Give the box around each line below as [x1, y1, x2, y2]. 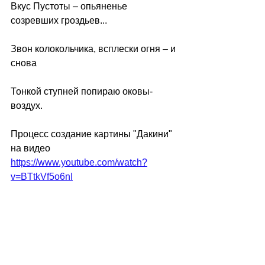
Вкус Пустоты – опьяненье [11, 1, 130, 11]
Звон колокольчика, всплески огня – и [11, 44, 178, 54]
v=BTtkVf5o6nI [11, 172, 73, 182]
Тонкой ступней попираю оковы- [11, 86, 153, 96]
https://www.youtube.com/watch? [11, 157, 147, 167]
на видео [11, 143, 53, 153]
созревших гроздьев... [11, 15, 107, 25]
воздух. [11, 101, 43, 111]
